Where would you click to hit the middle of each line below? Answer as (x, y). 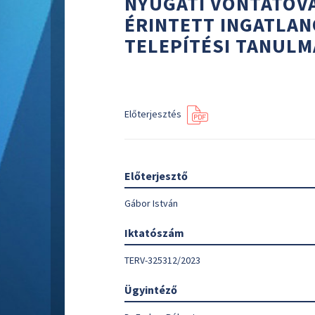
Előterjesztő (156, 176)
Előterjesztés (154, 114)
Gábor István (151, 203)
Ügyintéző (151, 290)
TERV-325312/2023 (162, 260)
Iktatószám (154, 233)
